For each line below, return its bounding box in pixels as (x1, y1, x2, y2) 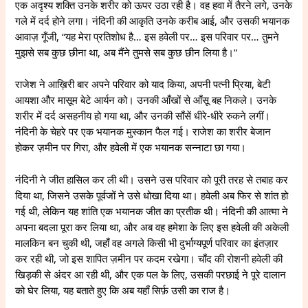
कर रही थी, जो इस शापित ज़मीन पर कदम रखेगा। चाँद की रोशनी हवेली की (15, 251, 283, 265)
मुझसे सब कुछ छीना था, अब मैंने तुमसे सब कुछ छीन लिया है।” (15, 45, 238, 60)
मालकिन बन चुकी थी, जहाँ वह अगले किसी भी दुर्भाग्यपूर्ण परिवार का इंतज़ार (15, 235, 279, 250)
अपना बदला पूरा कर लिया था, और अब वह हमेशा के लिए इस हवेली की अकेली (15, 219, 289, 234)
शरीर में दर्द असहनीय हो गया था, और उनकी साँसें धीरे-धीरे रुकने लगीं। (15, 109, 271, 123)
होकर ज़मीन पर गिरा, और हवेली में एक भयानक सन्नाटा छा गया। (15, 140, 247, 155)
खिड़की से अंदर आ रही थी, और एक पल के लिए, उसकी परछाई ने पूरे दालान (15, 267, 287, 281)
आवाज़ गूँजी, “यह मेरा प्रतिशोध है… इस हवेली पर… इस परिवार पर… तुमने (15, 30, 280, 44)
